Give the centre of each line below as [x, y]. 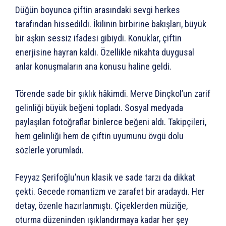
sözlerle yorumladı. [49, 150]
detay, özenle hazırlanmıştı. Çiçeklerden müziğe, [101, 205]
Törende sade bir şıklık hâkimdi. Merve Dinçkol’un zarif [113, 93]
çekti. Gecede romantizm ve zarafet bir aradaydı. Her [110, 191]
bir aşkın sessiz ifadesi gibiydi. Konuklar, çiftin [98, 38]
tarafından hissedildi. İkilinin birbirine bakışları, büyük [111, 24]
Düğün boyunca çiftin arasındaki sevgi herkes [98, 10]
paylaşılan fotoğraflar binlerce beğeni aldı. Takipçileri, [111, 122]
